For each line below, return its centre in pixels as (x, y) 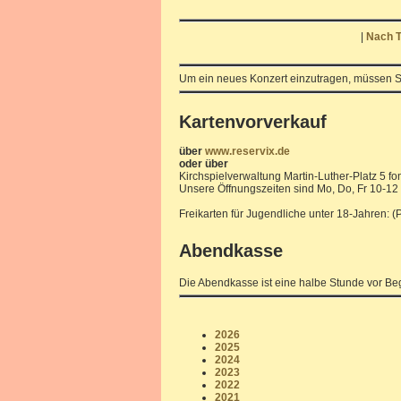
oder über (204, 164)
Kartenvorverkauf (253, 122)
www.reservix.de (247, 151)
